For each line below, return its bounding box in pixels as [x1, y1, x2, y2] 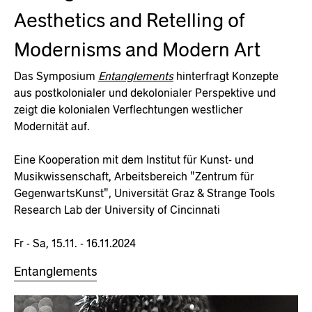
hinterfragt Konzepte [173, 70, 279, 82]
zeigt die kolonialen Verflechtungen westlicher [14, 103, 243, 116]
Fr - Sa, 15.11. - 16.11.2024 [14, 237, 136, 249]
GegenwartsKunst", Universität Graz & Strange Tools [14, 187, 275, 199]
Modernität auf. [14, 120, 90, 132]
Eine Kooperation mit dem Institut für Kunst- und [14, 153, 253, 166]
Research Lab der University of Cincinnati [14, 203, 220, 216]
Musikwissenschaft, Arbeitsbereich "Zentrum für [14, 170, 254, 182]
